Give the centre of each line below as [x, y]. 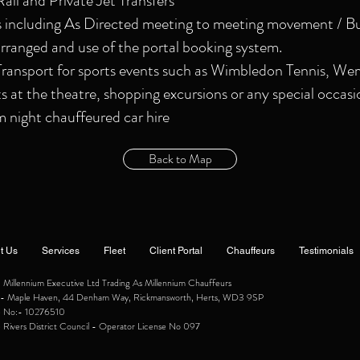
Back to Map [180, 159]
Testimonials [326, 251]
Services [61, 251]
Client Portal [176, 251]
